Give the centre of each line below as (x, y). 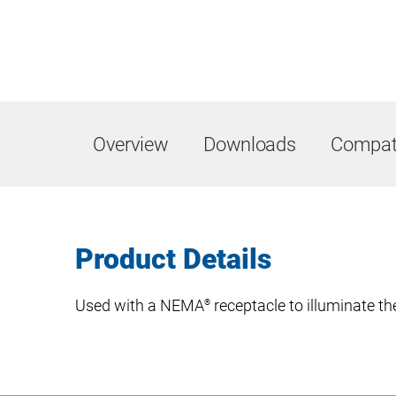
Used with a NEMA (140, 305)
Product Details (173, 259)
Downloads (250, 144)
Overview (131, 144)
